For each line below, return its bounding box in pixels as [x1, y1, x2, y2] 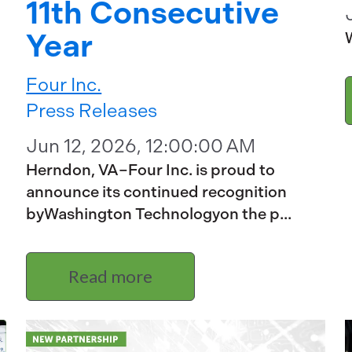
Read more [68, 265, 153, 287]
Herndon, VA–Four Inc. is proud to [26, 161, 276, 180]
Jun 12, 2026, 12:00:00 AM [26, 135, 256, 158]
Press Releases [26, 100, 158, 123]
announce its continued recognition [26, 183, 288, 202]
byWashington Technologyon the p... [26, 205, 292, 224]
